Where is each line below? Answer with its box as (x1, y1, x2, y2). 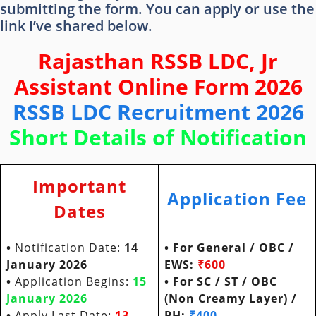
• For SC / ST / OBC (164, 273, 277, 289)
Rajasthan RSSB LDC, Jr (38, 46, 278, 75)
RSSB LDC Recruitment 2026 (12, 97, 304, 126)
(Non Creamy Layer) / (164, 290, 297, 306)
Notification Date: (15, 239, 124, 255)
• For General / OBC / (164, 239, 294, 255)
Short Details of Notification (9, 122, 307, 152)
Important (32, 174, 126, 197)
